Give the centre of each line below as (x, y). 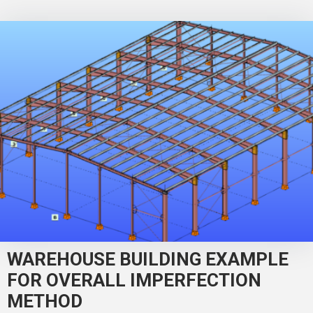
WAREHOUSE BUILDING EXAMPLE (148, 259)
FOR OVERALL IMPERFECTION (134, 280)
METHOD (45, 301)
